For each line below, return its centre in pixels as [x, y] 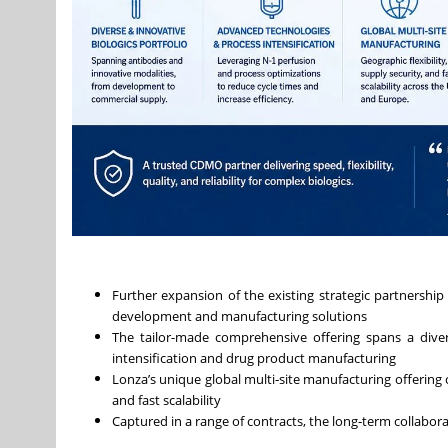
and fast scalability [168, 400]
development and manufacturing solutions [239, 316]
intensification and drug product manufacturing [257, 358]
